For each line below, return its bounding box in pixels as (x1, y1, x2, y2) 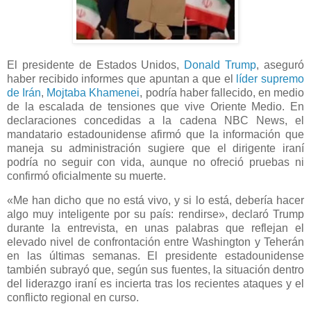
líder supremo (236, 72, 305, 85)
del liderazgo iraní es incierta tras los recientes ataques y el (7, 278, 304, 290)
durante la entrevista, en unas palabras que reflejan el (7, 222, 304, 235)
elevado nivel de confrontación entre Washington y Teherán (7, 236, 304, 249)
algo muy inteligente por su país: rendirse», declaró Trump (7, 208, 304, 221)
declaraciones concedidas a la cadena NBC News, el (7, 114, 304, 126)
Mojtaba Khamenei (47, 86, 140, 99)
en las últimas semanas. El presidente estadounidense (7, 250, 304, 262)
